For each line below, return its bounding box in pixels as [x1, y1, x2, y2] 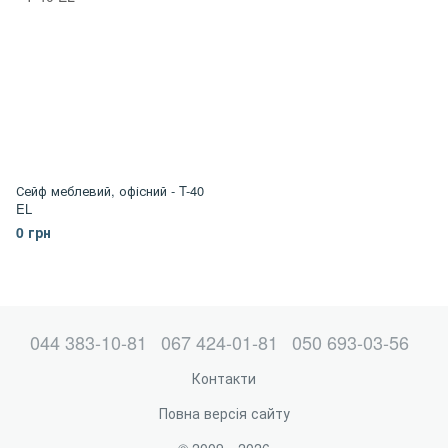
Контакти [192, 368, 256, 388]
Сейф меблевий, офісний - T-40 [16, 181, 204, 200]
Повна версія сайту [158, 403, 290, 423]
